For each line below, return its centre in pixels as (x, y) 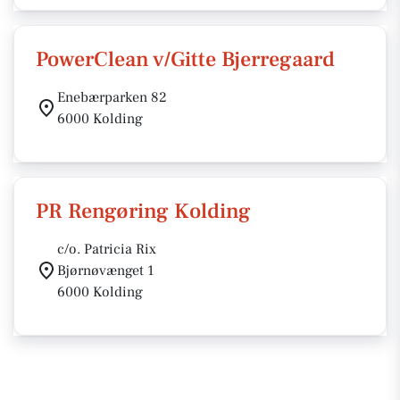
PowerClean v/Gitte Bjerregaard (185, 59)
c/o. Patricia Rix (107, 249)
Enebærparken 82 (112, 97)
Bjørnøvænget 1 (106, 271)
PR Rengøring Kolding (143, 211)
